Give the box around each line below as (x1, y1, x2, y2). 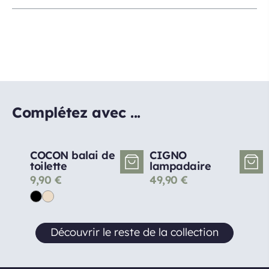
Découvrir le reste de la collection (50, 225, 219, 239)
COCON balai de (30, 148, 115, 162)
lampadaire (150, 159, 211, 173)
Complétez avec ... (12, 103, 141, 121)
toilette (30, 159, 67, 173)
